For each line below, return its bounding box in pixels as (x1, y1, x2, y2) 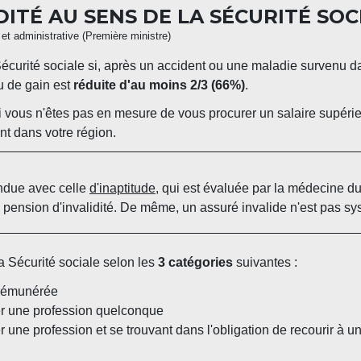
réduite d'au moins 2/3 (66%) (73, 77, 245, 92)
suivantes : (233, 255, 297, 270)
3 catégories (158, 255, 233, 270)
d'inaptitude (89, 181, 156, 196)
